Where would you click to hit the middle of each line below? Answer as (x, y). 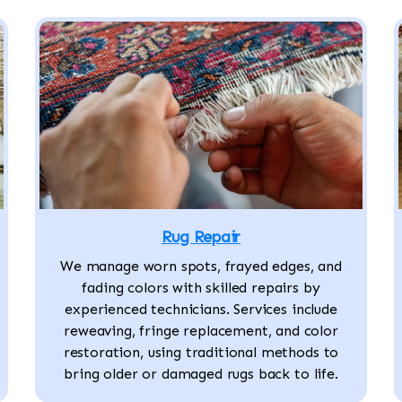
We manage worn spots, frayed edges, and (201, 267)
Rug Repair (201, 237)
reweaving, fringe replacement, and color (201, 331)
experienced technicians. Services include (201, 310)
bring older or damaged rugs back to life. (201, 374)
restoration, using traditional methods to (201, 353)
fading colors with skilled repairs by (201, 288)
